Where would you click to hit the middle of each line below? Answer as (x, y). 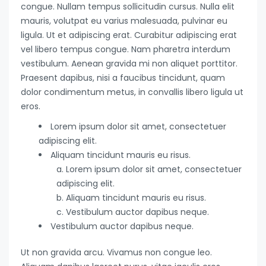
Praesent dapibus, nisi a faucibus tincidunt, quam (123, 78)
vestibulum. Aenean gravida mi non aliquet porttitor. (129, 64)
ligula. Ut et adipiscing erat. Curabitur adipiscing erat (129, 35)
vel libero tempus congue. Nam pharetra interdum (126, 50)
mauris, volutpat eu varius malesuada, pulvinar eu (124, 21)
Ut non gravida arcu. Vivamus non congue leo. (116, 253)
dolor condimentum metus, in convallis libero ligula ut (132, 92)
